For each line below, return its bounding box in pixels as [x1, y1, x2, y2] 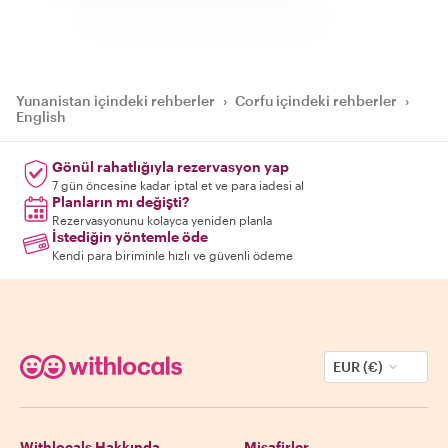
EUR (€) [333, 358, 383, 376]
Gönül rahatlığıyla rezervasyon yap [52, 158, 289, 176]
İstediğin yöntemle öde [52, 228, 208, 246]
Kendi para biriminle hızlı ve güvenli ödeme [52, 248, 293, 263]
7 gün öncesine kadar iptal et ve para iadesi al [52, 178, 304, 193]
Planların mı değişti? [52, 193, 189, 211]
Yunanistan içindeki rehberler [16, 92, 215, 110]
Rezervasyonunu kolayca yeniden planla [52, 213, 272, 228]
